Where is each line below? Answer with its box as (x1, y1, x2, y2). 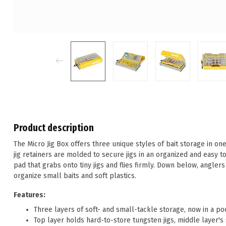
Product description (14, 122, 94, 134)
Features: (14, 190, 45, 199)
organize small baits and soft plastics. (14, 171, 136, 180)
